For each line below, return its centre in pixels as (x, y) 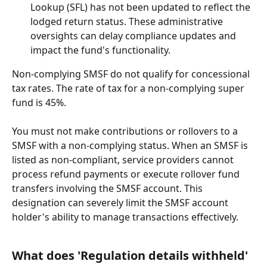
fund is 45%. (39, 102)
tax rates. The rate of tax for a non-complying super (129, 88)
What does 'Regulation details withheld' (131, 255)
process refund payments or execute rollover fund (127, 174)
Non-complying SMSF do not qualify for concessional (132, 74)
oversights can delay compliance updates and (134, 35)
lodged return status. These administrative (128, 21)
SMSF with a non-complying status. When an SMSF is (131, 145)
